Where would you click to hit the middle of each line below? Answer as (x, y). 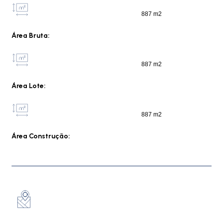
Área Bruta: (31, 35)
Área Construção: (41, 136)
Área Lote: (29, 86)
